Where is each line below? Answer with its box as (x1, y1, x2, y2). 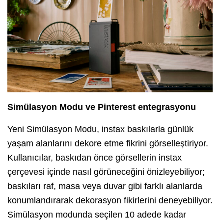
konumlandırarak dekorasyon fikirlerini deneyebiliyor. (7, 195, 213, 206)
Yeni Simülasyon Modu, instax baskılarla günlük (7, 124, 193, 135)
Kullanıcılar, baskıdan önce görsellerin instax (7, 153, 182, 163)
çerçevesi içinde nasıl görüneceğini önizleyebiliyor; (7, 167, 205, 177)
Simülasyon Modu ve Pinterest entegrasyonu (7, 102, 196, 112)
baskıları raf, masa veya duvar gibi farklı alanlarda (7, 181, 202, 192)
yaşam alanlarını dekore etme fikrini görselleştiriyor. (7, 138, 208, 149)
